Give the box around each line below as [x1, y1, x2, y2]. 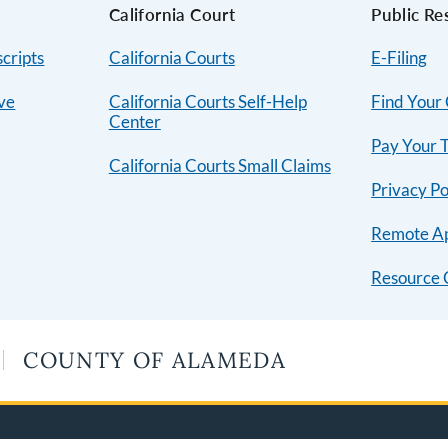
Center [108, 111, 161, 133]
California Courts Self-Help [108, 91, 307, 113]
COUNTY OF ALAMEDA [23, 346, 287, 375]
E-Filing [371, 47, 428, 69]
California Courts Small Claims [108, 155, 331, 177]
